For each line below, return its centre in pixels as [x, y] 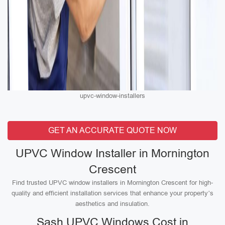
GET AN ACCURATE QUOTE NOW [113, 130]
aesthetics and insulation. [113, 204]
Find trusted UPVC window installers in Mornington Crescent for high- [113, 183]
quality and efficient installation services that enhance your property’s [113, 193]
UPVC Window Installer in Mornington [113, 153]
